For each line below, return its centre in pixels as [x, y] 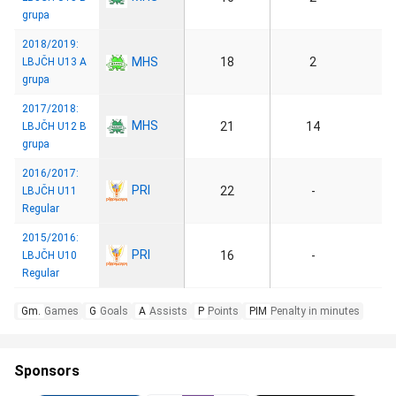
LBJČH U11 [49, 191]
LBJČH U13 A [54, 62]
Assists [168, 311]
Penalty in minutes [315, 311]
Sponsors [47, 371]
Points [223, 311]
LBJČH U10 [49, 255]
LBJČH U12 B [54, 126]
